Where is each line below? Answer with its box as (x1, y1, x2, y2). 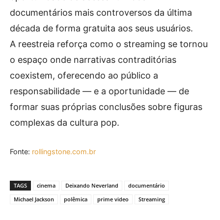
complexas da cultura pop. (10, 117, 119, 128)
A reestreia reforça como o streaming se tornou (10, 39, 208, 49)
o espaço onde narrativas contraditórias (10, 55, 176, 65)
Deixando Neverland (65, 182, 118, 189)
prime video (97, 195, 129, 203)
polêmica (64, 195, 87, 203)
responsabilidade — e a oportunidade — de (10, 86, 189, 96)
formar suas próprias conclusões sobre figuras (10, 102, 202, 112)
